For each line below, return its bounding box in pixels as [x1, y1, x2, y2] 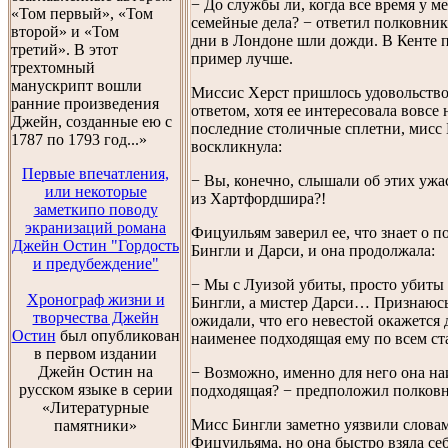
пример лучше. [191, 49, 293, 67]
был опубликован [59, 327, 180, 344]
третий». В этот [11, 41, 118, 58]
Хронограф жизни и [26, 291, 165, 308]
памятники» [54, 417, 137, 434]
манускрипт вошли [11, 77, 142, 94]
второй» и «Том [11, 23, 119, 40]
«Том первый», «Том [11, 5, 153, 22]
